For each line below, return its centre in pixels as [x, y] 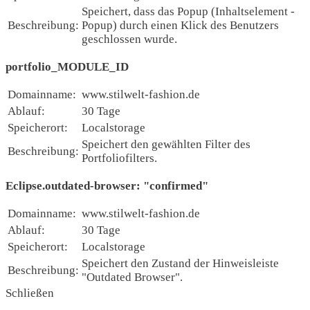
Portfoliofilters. [119, 158]
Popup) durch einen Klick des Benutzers [180, 25]
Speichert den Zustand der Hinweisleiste [180, 263]
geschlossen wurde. [129, 39]
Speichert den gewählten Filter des [166, 144]
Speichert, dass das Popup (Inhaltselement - [188, 11]
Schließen [30, 293]
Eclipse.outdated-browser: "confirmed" [107, 185]
